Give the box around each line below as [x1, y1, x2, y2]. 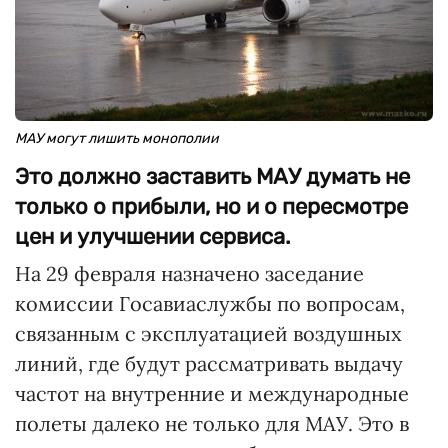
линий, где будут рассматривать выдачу [15, 351, 403, 377]
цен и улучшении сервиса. [15, 223, 291, 251]
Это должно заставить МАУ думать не [15, 163, 410, 191]
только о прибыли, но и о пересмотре [15, 193, 408, 221]
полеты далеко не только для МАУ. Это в [15, 411, 409, 437]
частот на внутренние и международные [15, 381, 409, 407]
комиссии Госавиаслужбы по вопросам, [15, 291, 405, 317]
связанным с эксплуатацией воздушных [15, 321, 402, 347]
